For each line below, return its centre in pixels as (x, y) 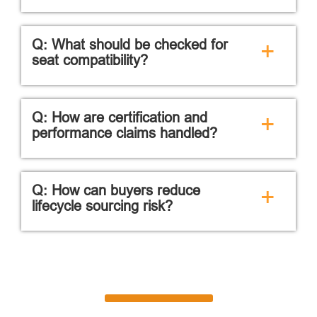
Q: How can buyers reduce (116, 190)
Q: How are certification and (120, 117)
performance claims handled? (125, 132)
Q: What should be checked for (130, 44)
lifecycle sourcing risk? (102, 205)
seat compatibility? (90, 59)
